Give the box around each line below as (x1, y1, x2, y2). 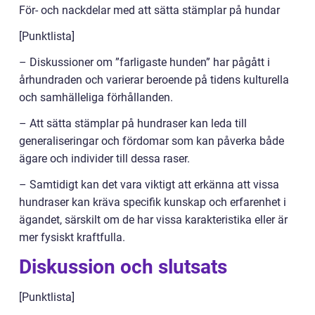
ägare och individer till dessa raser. (19, 152, 190, 166)
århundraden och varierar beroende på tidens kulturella (19, 73, 289, 87)
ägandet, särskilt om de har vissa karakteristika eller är (19, 213, 288, 227)
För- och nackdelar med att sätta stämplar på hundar (19, 4, 280, 18)
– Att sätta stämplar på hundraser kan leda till (19, 117, 247, 131)
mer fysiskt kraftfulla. (19, 231, 125, 245)
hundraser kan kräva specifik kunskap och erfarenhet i (19, 195, 286, 210)
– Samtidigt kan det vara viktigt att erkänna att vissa (19, 178, 279, 192)
